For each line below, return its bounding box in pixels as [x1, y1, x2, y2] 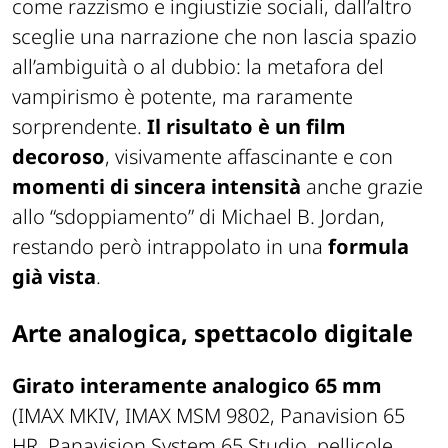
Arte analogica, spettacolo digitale [12, 316, 413, 349]
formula [328, 232, 409, 260]
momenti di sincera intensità [12, 172, 301, 200]
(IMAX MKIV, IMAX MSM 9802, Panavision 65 [12, 401, 405, 429]
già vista [12, 262, 96, 290]
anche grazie [301, 172, 423, 200]
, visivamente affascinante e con [105, 142, 393, 170]
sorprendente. [12, 112, 142, 140]
